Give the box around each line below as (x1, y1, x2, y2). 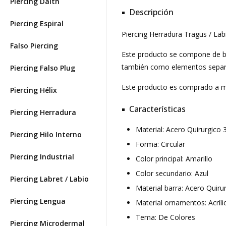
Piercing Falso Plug (10, 63, 75, 73)
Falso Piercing (10, 41, 58, 50)
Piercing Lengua (10, 196, 66, 206)
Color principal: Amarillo (136, 154, 212, 163)
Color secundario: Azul (136, 168, 208, 178)
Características (129, 103, 186, 115)
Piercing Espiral (10, 19, 64, 28)
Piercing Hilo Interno (10, 130, 82, 139)
